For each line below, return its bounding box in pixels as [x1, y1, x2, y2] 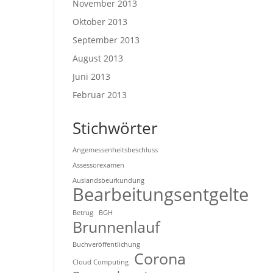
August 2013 [73, 52, 124, 64]
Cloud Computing [73, 258, 129, 266]
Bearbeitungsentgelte [73, 182, 249, 207]
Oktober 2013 [73, 16, 128, 27]
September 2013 [73, 34, 140, 46]
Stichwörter [73, 117, 158, 139]
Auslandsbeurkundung [73, 176, 145, 185]
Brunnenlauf [73, 217, 160, 237]
